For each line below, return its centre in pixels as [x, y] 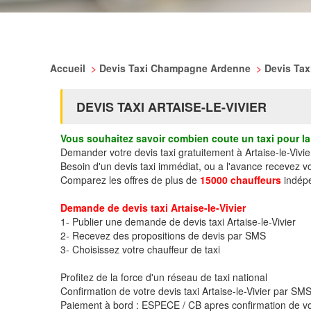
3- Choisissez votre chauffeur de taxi [140, 249]
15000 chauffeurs [241, 180]
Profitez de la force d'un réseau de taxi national [164, 277]
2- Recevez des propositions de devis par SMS [163, 235]
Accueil [69, 68]
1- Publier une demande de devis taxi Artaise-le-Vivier [178, 221]
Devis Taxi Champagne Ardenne [176, 68]
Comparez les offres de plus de [130, 180]
